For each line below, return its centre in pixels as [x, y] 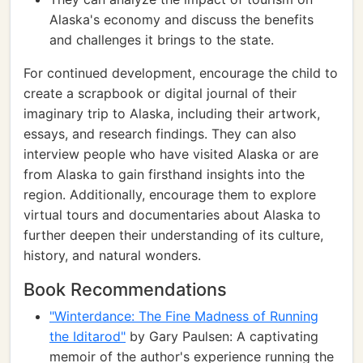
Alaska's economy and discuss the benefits [181, 19]
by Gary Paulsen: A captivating [222, 336]
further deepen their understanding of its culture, [173, 235]
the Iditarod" [88, 336]
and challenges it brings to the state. [162, 40]
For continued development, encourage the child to [181, 73]
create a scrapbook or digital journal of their [160, 93]
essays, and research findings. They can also [160, 134]
